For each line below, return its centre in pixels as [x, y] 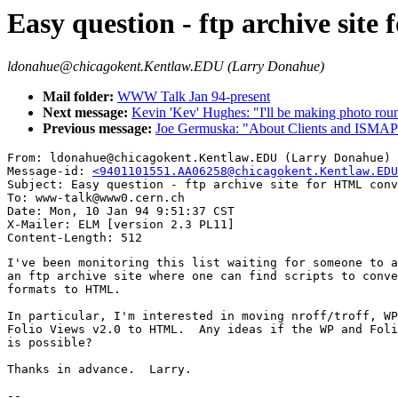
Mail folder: [80, 97]
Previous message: [99, 129]
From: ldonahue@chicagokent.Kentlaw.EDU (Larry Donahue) [199, 158]
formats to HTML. [64, 290]
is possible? [50, 343]
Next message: [87, 113]
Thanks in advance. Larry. [99, 370]
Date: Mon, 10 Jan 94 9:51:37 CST [121, 211]
